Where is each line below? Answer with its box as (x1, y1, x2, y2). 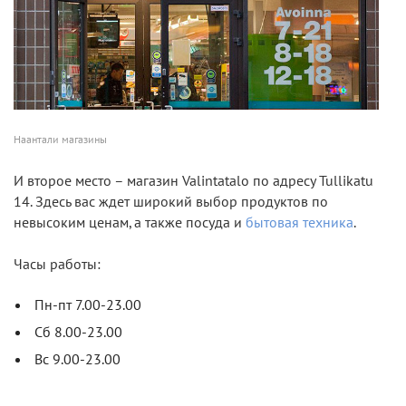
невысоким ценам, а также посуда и (14, 214, 246, 231)
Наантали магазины (14, 132, 107, 146)
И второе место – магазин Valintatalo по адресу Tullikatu (14, 172, 373, 189)
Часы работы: (14, 256, 101, 273)
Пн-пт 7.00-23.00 (34, 296, 141, 314)
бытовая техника (246, 214, 353, 231)
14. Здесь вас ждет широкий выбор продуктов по (14, 193, 328, 210)
